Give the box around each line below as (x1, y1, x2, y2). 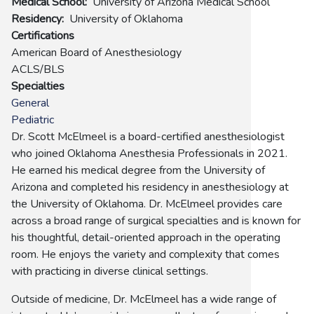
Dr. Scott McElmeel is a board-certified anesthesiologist (11, 128, 285, 144)
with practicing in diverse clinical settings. (11, 263, 208, 279)
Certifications (11, 27, 74, 43)
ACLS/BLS (11, 61, 64, 77)
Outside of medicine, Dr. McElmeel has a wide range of (11, 291, 276, 307)
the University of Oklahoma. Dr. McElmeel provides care (11, 196, 282, 212)
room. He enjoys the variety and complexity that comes (11, 246, 280, 262)
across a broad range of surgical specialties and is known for (11, 212, 301, 228)
